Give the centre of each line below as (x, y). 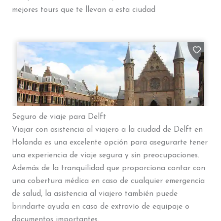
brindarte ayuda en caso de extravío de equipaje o (100, 206)
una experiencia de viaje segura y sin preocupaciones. (105, 155)
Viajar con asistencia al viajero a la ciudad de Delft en (107, 129)
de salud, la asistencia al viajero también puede (94, 194)
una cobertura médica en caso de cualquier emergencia (108, 181)
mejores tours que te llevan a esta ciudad (83, 10)
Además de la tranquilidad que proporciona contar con (108, 168)
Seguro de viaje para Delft (59, 117)
